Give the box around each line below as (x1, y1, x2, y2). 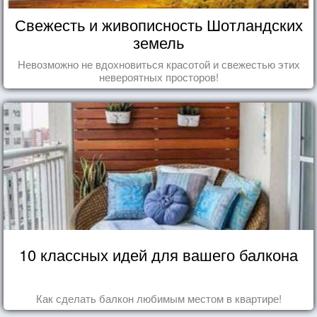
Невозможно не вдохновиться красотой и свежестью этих (17, 56, 300, 71)
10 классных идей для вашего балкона (19, 243, 298, 265)
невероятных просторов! (98, 69, 219, 84)
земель (133, 30, 184, 53)
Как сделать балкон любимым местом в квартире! (35, 290, 282, 306)
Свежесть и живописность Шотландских (14, 13, 303, 35)
